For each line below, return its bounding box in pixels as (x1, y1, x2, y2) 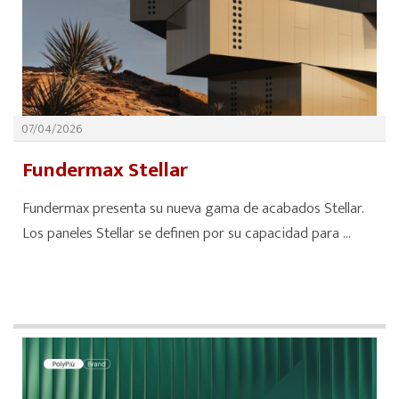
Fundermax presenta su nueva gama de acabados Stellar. (22, 196, 364, 222)
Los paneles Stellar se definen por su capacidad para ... (22, 221, 351, 247)
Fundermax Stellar (22, 153, 188, 188)
